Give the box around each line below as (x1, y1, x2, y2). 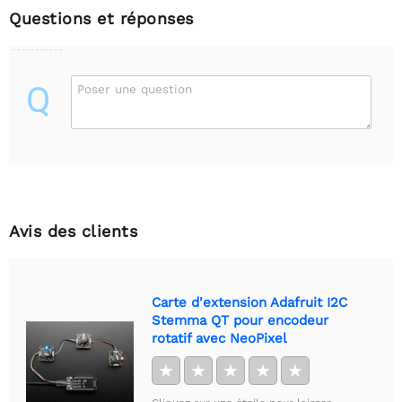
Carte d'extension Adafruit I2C (152, 294, 347, 311)
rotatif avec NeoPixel (152, 330, 287, 347)
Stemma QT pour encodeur (152, 312, 328, 329)
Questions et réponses (9, 9, 194, 29)
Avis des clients (9, 222, 137, 241)
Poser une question (77, 82, 192, 97)
